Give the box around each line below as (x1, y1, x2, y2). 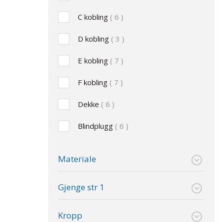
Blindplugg (78, 120, 115, 131)
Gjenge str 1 (58, 181, 105, 193)
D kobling (78, 33, 111, 44)
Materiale (58, 153, 96, 165)
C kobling (78, 11, 110, 22)
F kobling (78, 77, 110, 87)
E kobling (78, 55, 110, 65)
